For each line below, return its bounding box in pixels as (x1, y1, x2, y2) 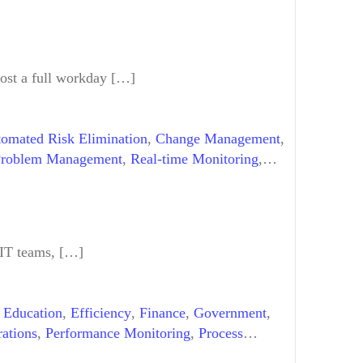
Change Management (156, 130, 280, 147)
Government (194, 304, 267, 321)
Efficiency (70, 304, 131, 321)
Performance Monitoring (45, 324, 190, 341)
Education (3, 304, 62, 321)
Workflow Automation (130, 344, 263, 361)
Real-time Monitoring (130, 151, 258, 168)
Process (199, 324, 243, 341)
